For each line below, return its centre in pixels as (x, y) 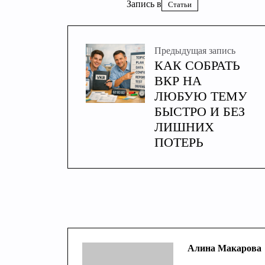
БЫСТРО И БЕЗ (200, 112)
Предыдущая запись (195, 51)
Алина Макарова (224, 248)
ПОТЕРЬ (179, 142)
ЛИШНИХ (184, 127)
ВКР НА (178, 81)
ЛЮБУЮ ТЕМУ (201, 96)
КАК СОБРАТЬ (197, 65)
